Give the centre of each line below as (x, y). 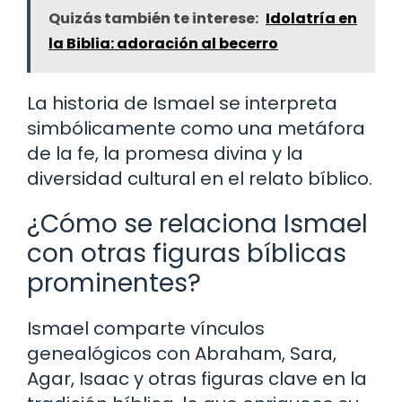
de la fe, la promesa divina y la (165, 154)
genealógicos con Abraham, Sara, (182, 354)
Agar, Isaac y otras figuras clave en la (197, 379)
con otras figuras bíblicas (187, 254)
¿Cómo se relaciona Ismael (197, 224)
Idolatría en (311, 19)
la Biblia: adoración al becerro (163, 44)
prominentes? (114, 284)
